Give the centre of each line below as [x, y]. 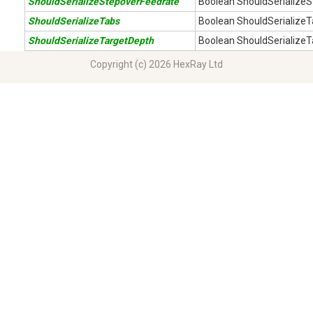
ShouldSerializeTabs [74, 21]
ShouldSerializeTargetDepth [91, 41]
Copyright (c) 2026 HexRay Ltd [156, 64]
